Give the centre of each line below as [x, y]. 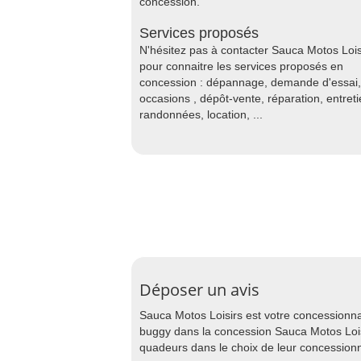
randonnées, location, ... [201, 114]
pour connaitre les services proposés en [241, 66]
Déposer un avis [199, 290]
